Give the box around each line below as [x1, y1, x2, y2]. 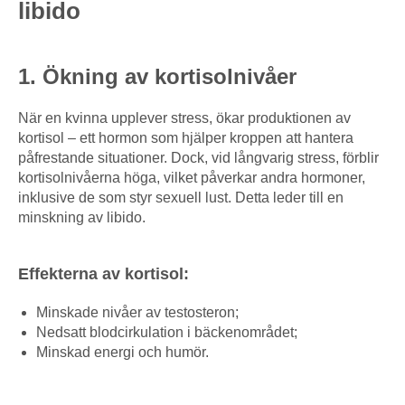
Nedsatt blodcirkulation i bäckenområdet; [36, 325, 297, 341]
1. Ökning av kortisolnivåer [18, 64, 297, 89]
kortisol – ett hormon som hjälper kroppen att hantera [18, 130, 353, 146]
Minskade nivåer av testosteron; [36, 305, 239, 321]
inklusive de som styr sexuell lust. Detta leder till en [18, 190, 344, 206]
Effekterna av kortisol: [18, 265, 189, 284]
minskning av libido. [18, 210, 146, 226]
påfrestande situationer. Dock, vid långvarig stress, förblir [18, 150, 379, 166]
